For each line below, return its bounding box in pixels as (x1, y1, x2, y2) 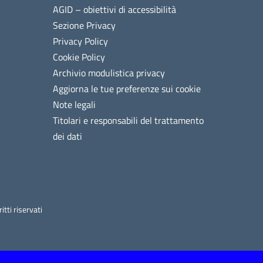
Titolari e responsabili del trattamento (53, 113, 204, 127)
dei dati (53, 129, 83, 143)
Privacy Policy (53, 33, 109, 48)
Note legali (53, 97, 96, 112)
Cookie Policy (53, 49, 106, 64)
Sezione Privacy (53, 18, 116, 32)
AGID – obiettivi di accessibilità (53, 2, 177, 16)
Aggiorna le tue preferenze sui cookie (53, 81, 201, 96)
